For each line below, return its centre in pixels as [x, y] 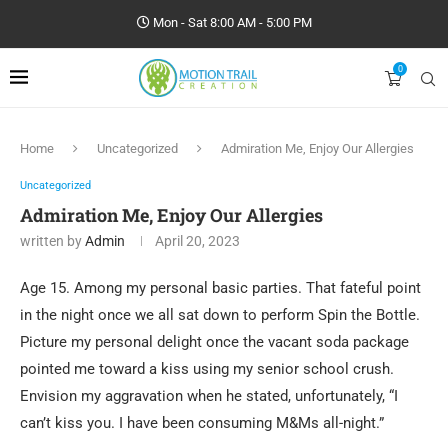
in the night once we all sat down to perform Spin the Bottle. [220, 315]
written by [52, 241]
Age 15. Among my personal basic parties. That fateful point [220, 288]
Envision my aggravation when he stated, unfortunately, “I [209, 396]
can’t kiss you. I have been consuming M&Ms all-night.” [202, 423]
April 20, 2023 [197, 241]
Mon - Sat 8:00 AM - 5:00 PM [230, 22]
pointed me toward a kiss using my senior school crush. [207, 369]
